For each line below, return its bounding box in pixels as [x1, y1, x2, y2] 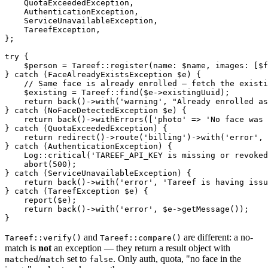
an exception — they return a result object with [51, 243, 230, 254]
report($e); [5, 196, 77, 205]
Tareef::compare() [100, 233, 181, 243]
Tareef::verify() [5, 233, 81, 243]
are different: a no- [181, 232, 253, 243]
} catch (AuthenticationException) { [5, 142, 172, 151]
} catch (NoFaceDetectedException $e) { [5, 106, 187, 115]
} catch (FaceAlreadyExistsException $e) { [5, 70, 201, 80]
